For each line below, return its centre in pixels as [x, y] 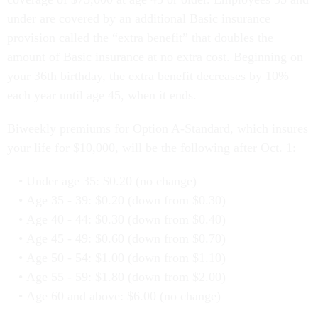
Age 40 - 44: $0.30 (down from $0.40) [126, 220]
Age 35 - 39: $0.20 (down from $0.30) [126, 201]
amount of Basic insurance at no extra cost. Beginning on [155, 57]
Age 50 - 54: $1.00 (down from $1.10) [126, 258]
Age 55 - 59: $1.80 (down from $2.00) [126, 277]
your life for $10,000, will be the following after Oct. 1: [152, 148]
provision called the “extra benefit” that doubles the [140, 38]
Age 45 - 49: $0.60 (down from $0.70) [126, 239]
